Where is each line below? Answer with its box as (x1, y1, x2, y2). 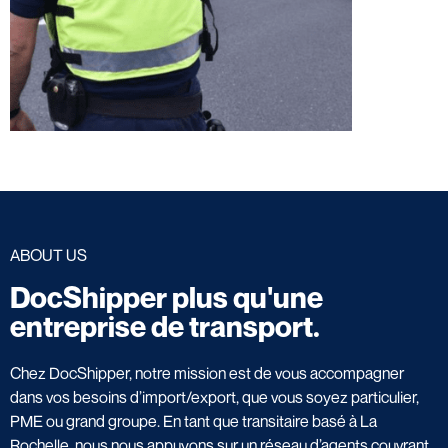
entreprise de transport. (10, 308, 320, 344)
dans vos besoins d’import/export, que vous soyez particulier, (10, 386, 419, 407)
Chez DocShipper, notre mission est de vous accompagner (10, 362, 404, 383)
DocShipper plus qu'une (10, 279, 323, 315)
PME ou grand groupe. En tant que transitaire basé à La (10, 410, 377, 431)
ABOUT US (10, 244, 87, 265)
